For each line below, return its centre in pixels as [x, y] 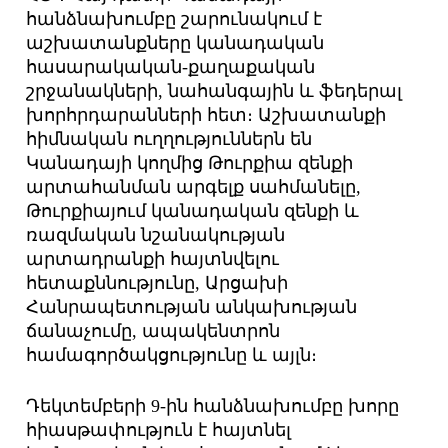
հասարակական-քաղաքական [171, 67]
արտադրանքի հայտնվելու [153, 259]
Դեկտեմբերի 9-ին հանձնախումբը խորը [213, 406]
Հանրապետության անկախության [192, 307]
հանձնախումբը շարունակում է [174, 19]
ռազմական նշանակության [156, 235]
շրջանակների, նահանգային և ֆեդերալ [214, 91]
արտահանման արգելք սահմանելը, [194, 187]
